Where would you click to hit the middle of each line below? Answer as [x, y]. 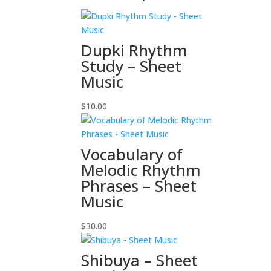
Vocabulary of [132, 155]
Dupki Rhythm [135, 51]
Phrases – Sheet [139, 186]
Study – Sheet [132, 66]
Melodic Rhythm [141, 170]
